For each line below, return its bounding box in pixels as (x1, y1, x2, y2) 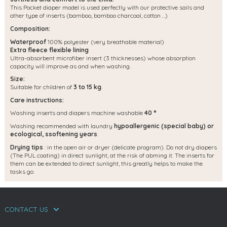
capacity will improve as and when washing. (10, 62, 131, 70)
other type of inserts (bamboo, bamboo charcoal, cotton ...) (10, 12, 168, 20)
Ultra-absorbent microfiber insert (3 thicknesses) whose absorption (10, 54, 196, 62)
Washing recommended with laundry (10, 122, 114, 130)
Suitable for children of (10, 83, 73, 91)
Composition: (10, 25, 50, 33)
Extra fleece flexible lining (10, 46, 89, 54)
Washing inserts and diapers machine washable (10, 109, 144, 117)
